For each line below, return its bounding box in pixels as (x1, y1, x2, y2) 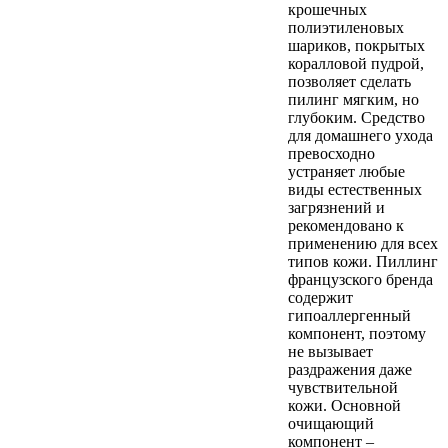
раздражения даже (288, 361, 412, 379)
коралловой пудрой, (288, 55, 424, 73)
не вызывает (288, 343, 373, 361)
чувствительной (288, 379, 398, 397)
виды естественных (288, 181, 422, 199)
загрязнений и (288, 199, 385, 217)
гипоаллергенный (288, 307, 411, 325)
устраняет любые (288, 163, 405, 181)
